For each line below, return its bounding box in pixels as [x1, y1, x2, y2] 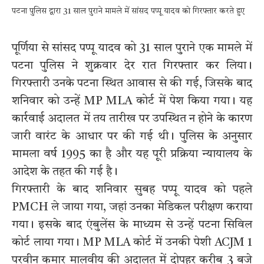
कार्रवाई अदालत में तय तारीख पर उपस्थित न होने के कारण [12, 113, 252, 126]
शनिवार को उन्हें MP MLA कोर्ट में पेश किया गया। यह [12, 95, 252, 108]
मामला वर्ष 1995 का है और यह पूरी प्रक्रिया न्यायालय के [12, 148, 252, 161]
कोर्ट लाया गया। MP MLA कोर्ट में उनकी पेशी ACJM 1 [12, 237, 252, 249]
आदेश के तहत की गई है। [12, 166, 118, 179]
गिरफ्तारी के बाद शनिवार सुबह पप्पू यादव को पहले [12, 184, 252, 196]
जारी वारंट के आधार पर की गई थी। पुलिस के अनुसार [12, 131, 252, 143]
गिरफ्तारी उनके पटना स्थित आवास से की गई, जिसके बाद [12, 78, 252, 90]
